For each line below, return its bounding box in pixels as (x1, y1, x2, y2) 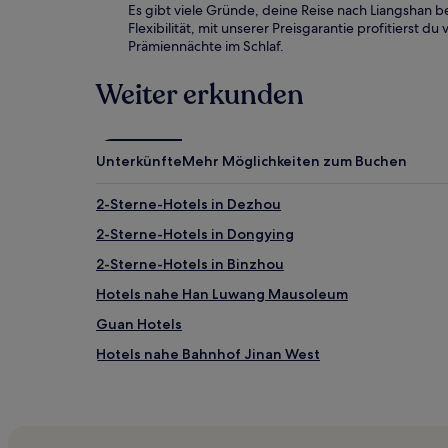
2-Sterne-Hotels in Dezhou (96, 195, 281, 213)
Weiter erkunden (96, 76, 304, 114)
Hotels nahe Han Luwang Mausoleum (96, 285, 348, 303)
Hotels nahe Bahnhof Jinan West (96, 345, 320, 363)
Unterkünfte (96, 152, 182, 170)
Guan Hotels (96, 315, 182, 333)
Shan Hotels (96, 375, 178, 393)
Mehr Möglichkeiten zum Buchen (182, 152, 407, 170)
